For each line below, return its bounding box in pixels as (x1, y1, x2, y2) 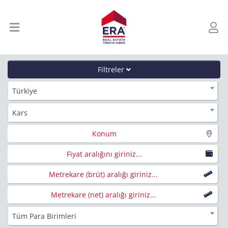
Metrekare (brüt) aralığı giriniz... (49, 169, 158, 179)
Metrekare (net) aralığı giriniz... (50, 189, 156, 199)
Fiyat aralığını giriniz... (67, 149, 142, 159)
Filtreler (97, 64, 126, 74)
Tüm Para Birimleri (12, 211, 76, 221)
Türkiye (12, 85, 37, 96)
